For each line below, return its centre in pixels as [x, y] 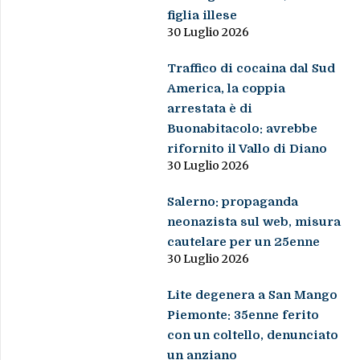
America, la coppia [227, 89]
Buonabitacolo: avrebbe [243, 129]
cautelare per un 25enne [244, 242]
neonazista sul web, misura [254, 222]
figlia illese [202, 16]
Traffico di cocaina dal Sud [252, 69]
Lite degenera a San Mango [253, 295]
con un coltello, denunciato [253, 335]
